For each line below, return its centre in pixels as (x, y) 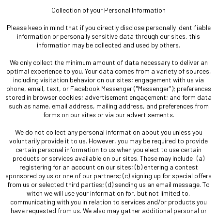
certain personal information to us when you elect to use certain (108, 149)
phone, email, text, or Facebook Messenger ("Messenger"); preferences (108, 88)
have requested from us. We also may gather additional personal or (108, 210)
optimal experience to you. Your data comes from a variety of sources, (108, 71)
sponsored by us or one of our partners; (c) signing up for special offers (108, 175)
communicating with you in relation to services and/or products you (108, 201)
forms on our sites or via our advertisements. (108, 114)
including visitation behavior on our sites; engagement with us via (108, 79)
